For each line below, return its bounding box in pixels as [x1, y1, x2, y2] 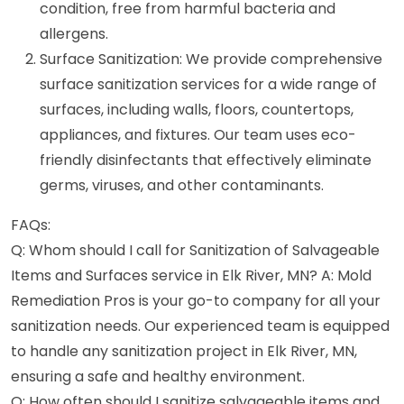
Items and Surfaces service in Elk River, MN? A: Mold [11, 264, 372, 286]
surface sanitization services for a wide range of [40, 73, 377, 95]
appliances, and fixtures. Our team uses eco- [40, 124, 356, 145]
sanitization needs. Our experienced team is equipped [11, 315, 390, 336]
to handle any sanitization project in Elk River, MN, [11, 340, 357, 362]
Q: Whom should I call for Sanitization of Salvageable [11, 239, 380, 261]
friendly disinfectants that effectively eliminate [40, 149, 372, 170]
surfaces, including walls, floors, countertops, [40, 98, 353, 120]
